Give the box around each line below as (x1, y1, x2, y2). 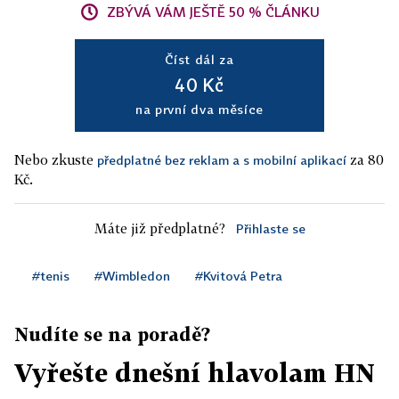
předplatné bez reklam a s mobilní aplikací (97, 152, 346, 168)
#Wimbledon (94, 268, 170, 284)
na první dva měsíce (134, 102, 265, 118)
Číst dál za (165, 52, 234, 68)
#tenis (32, 268, 69, 284)
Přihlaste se (235, 221, 305, 237)
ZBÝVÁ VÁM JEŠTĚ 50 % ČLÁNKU (106, 4, 320, 20)
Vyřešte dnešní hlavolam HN (14, 358, 375, 388)
